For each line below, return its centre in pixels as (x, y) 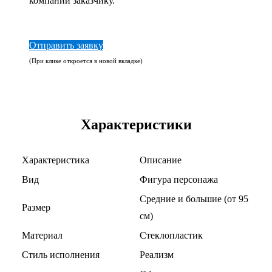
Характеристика (56, 160)
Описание (161, 160)
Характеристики (136, 125)
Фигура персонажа (179, 180)
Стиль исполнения (61, 255)
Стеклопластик (171, 236)
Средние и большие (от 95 (194, 199)
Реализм (157, 255)
